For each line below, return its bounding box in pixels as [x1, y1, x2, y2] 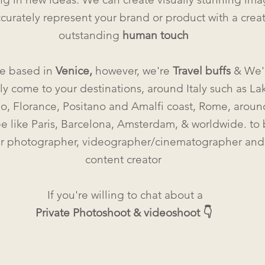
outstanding [58, 28, 122, 42]
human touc [122, 28, 182, 42]
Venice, [55, 64, 95, 77]
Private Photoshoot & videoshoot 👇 [35, 206, 212, 219]
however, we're [95, 64, 173, 77]
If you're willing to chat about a [44, 188, 203, 202]
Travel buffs [172, 64, 231, 77]
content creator [85, 153, 161, 166]
